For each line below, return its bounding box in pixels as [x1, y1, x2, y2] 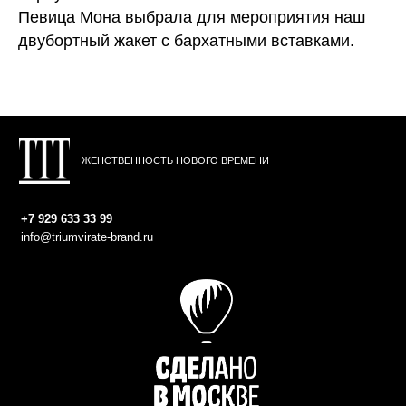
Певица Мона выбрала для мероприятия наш [18, 8, 365, 27]
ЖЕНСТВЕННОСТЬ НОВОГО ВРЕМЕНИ [82, 155, 269, 167]
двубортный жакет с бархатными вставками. [18, 32, 354, 51]
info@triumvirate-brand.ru [21, 230, 153, 245]
